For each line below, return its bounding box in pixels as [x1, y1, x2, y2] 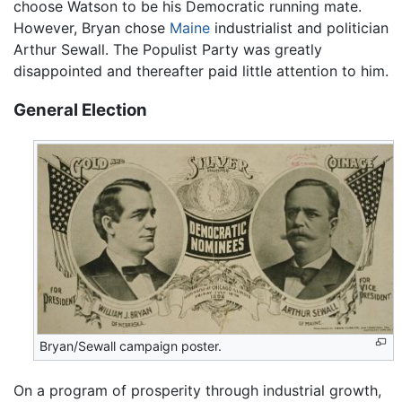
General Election [13, 100, 147, 121]
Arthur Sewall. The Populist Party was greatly [13, 39, 322, 58]
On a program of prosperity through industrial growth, [13, 380, 381, 399]
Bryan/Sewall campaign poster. [39, 338, 223, 354]
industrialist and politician [210, 18, 389, 37]
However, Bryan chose [13, 18, 170, 37]
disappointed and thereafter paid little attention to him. [13, 61, 389, 80]
